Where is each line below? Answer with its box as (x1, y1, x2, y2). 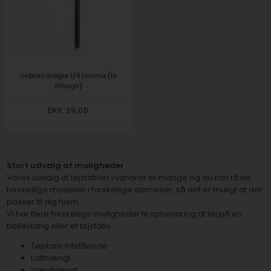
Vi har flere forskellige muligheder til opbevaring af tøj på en (7, 208, 243, 220)
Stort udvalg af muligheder (7, 160, 125, 172)
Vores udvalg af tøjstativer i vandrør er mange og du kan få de (7, 172, 252, 184)
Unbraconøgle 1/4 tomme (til (20, 70, 117, 80)
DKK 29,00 (47, 105, 90, 116)
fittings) (54, 80, 82, 91)
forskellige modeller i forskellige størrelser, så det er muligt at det (7, 184, 263, 196)
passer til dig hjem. (7, 196, 81, 208)
